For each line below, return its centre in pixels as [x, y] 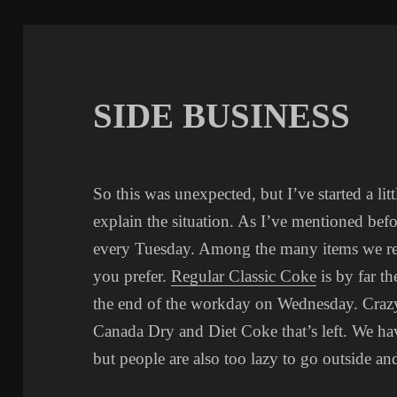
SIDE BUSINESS [222, 116]
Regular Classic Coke [244, 276]
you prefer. [132, 276]
